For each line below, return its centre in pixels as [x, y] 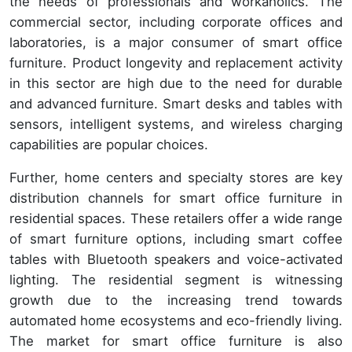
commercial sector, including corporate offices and [176, 22]
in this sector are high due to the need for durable [176, 84]
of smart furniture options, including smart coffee [176, 239]
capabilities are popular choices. [109, 145]
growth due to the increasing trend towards [176, 301]
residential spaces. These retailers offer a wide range [176, 219]
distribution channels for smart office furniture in [176, 198]
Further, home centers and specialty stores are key [176, 178]
